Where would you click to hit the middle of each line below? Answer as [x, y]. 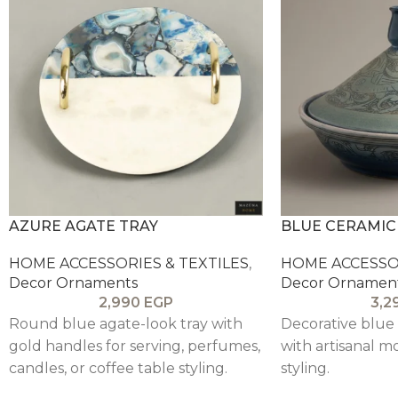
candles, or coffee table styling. [118, 368]
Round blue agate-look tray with [126, 323]
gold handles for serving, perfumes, [135, 346]
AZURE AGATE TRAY [84, 226]
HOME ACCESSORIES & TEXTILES [129, 263]
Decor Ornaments [73, 283]
